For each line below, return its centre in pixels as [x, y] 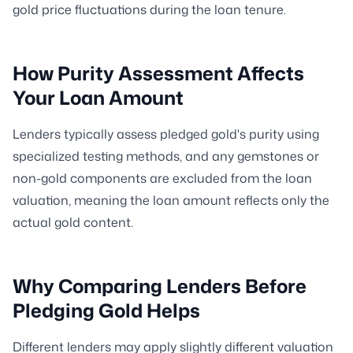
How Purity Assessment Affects [158, 73]
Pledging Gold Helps [106, 310]
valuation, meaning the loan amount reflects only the [171, 200]
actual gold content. [73, 222]
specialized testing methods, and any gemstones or [166, 156]
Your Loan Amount [98, 98]
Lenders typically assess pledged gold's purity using [166, 134]
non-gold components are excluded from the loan [162, 178]
